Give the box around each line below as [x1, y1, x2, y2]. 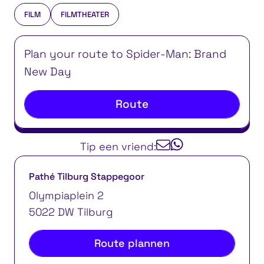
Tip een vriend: [80, 140, 157, 154]
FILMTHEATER [61, 9, 109, 20]
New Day [24, 64, 71, 80]
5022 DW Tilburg [29, 205, 113, 219]
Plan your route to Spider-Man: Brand [24, 47, 226, 62]
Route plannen [94, 236, 170, 250]
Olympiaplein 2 [29, 189, 104, 203]
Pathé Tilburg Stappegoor [29, 170, 144, 183]
